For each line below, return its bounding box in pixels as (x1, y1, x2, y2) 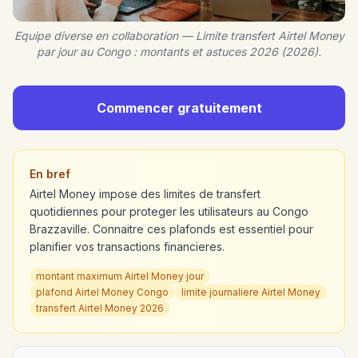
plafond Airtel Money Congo (36, 285, 169, 298)
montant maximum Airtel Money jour (36, 269, 204, 282)
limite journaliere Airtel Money (181, 285, 320, 298)
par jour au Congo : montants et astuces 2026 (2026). (37, 44, 321, 58)
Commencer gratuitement (96, 99, 262, 116)
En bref (30, 166, 70, 181)
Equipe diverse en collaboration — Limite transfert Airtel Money (14, 28, 344, 42)
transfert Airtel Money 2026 (36, 301, 164, 314)
